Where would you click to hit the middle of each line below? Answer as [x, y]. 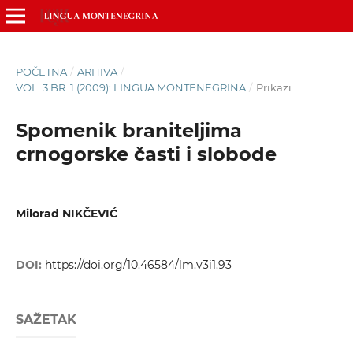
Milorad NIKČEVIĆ [66, 213]
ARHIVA [97, 71]
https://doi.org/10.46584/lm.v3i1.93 [138, 265]
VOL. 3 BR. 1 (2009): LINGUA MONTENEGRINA [130, 87]
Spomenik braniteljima [128, 130]
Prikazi [273, 87]
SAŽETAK [46, 320]
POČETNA [41, 71]
